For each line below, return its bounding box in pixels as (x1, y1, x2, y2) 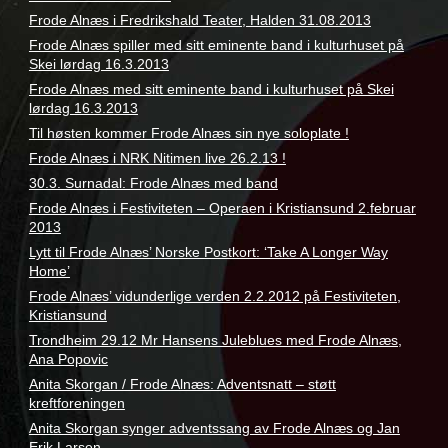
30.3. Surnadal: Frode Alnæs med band (28, 175, 278, 192)
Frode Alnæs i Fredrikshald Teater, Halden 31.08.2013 (28, 12, 371, 29)
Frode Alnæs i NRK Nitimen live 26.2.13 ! (28, 150, 286, 167)
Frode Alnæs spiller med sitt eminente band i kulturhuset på (28, 37, 404, 54)
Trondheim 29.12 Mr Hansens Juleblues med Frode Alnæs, (28, 332, 402, 349)
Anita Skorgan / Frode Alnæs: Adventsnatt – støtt (28, 376, 336, 393)
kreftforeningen (28, 395, 125, 412)
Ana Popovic (28, 351, 108, 368)
